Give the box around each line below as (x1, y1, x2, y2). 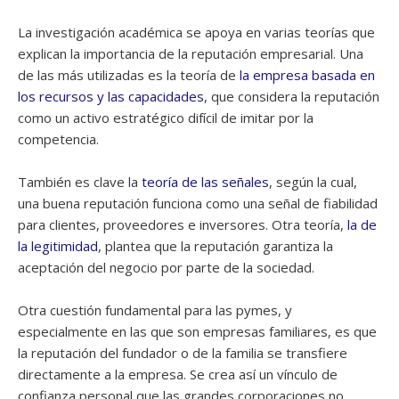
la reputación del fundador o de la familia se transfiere (18, 344, 347, 362)
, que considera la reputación (204, 87, 379, 105)
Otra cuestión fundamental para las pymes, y (18, 301, 292, 319)
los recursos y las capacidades (18, 87, 204, 105)
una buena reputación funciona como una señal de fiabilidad (18, 194, 378, 212)
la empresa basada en (240, 66, 375, 84)
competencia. (18, 130, 99, 148)
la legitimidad (18, 237, 98, 255)
